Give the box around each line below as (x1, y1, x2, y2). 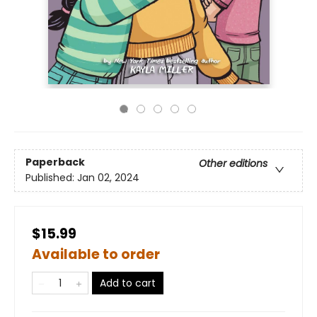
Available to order (32, 245, 160, 264)
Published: (25, 171, 77, 185)
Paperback (25, 155, 85, 170)
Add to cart (100, 276, 156, 290)
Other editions (199, 156, 267, 171)
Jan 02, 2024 (77, 171, 139, 185)
